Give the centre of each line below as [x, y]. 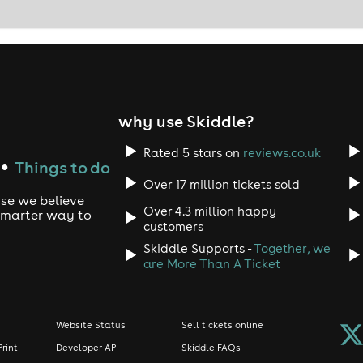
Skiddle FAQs [211, 348]
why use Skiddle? [186, 121]
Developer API [87, 348]
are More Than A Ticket [211, 264]
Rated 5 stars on [193, 152]
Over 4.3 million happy [209, 211]
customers [173, 227]
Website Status [90, 325]
